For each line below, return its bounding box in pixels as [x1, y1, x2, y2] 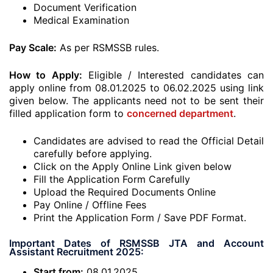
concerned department [127, 107, 233, 119]
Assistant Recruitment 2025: [9, 246, 144, 258]
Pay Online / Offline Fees [34, 199, 146, 211]
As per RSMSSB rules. [57, 41, 159, 54]
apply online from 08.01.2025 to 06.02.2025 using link [9, 82, 264, 94]
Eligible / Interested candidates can [82, 69, 264, 81]
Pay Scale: [9, 41, 57, 54]
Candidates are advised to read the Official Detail [34, 135, 264, 147]
